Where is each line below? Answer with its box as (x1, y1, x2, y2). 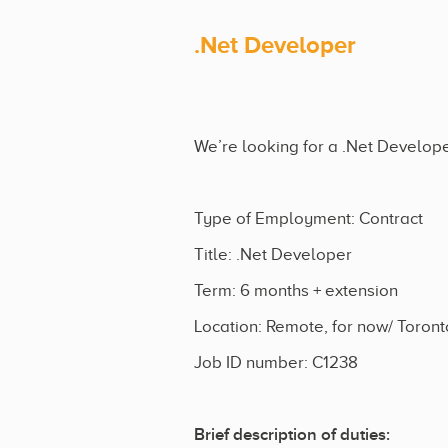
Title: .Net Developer (194, 244, 352, 264)
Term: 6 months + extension (194, 280, 398, 300)
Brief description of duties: (194, 424, 390, 445)
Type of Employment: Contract (194, 208, 423, 228)
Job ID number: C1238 (194, 352, 358, 372)
